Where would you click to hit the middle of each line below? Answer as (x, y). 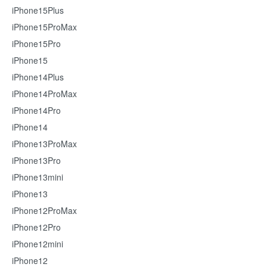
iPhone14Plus (38, 77)
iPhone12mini (38, 244)
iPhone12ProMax (44, 210)
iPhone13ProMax (44, 144)
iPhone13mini (38, 177)
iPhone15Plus (38, 10)
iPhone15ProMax (44, 27)
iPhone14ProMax (44, 94)
